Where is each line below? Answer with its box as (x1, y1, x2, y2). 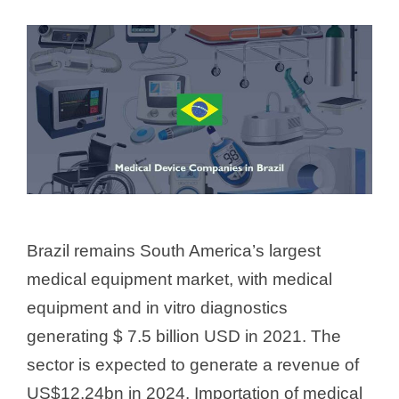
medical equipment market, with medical (27, 269, 332, 289)
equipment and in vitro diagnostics (27, 297, 288, 317)
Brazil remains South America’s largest (27, 240, 321, 260)
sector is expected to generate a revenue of (27, 354, 359, 374)
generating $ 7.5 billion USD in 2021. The (27, 326, 341, 346)
